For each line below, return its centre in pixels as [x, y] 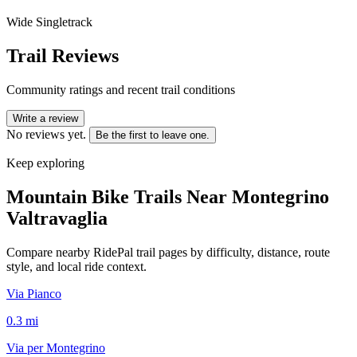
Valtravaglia [57, 218]
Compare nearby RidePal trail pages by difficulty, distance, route [168, 252]
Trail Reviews [63, 55]
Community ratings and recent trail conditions [121, 89]
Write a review [45, 118]
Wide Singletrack [49, 22]
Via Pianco [34, 293]
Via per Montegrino [56, 347]
